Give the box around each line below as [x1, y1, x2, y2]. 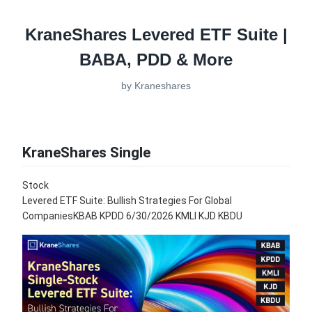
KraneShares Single [22, 144, 150, 161]
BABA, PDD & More [79, 50, 233, 69]
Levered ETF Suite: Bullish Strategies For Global [22, 195, 232, 207]
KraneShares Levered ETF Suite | [24, 25, 288, 44]
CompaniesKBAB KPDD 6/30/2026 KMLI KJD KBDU [22, 210, 242, 222]
